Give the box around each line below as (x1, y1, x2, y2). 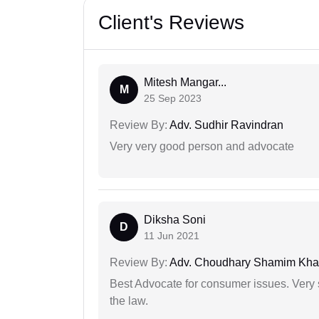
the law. (110, 295, 148, 308)
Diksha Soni (144, 214, 206, 226)
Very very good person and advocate (110, 140, 294, 153)
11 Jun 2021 (144, 230, 199, 242)
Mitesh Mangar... (144, 76, 226, 89)
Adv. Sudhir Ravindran (167, 119, 283, 132)
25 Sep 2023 (144, 93, 202, 105)
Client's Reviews (98, 11, 244, 34)
